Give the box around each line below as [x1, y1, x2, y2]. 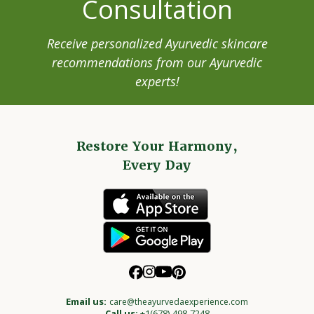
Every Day [123, 156, 191, 172]
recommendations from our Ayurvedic [52, 53, 262, 70]
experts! [135, 72, 179, 89]
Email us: [66, 294, 107, 307]
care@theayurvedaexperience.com [109, 295, 248, 307]
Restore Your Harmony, [76, 137, 238, 153]
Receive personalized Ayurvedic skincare [46, 34, 268, 51]
